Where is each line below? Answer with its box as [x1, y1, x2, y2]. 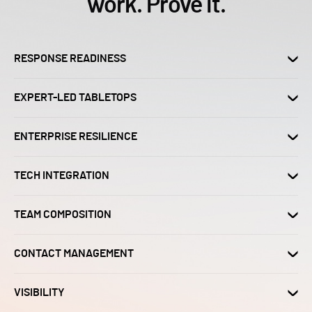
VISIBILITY [14, 287, 65, 299]
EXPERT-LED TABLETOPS [14, 92, 136, 104]
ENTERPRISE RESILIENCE [14, 131, 137, 143]
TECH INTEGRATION [14, 170, 109, 182]
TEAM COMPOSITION [14, 209, 111, 221]
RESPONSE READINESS [14, 53, 126, 65]
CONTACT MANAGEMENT [14, 248, 134, 260]
